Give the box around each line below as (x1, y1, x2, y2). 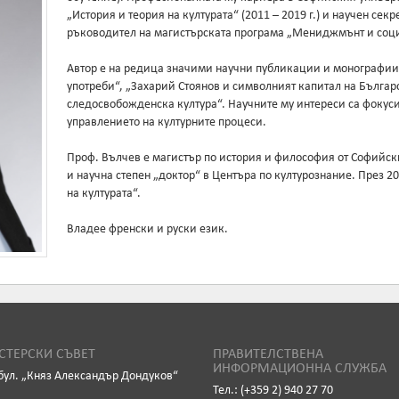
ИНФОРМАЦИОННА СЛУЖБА (213, 362, 387, 376)
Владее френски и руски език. (67, 223, 229, 236)
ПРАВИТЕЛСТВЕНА (213, 347, 323, 362)
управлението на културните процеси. (67, 116, 267, 129)
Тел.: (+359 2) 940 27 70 (213, 384, 333, 397)
